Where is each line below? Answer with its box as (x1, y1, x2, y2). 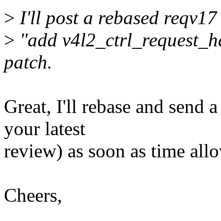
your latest (4, 118, 85, 140)
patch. (4, 51, 52, 73)
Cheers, (4, 184, 62, 206)
